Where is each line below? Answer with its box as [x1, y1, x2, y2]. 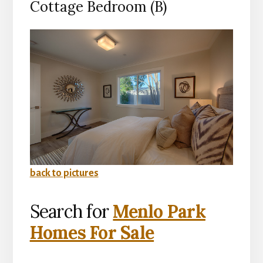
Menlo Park [113, 200, 205, 223]
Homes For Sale [29, 221, 154, 244]
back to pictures [29, 168, 99, 179]
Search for [29, 200, 113, 223]
